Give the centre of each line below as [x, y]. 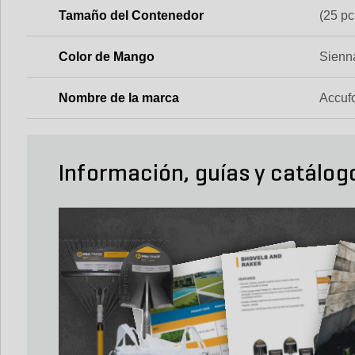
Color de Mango [107, 56]
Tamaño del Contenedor [131, 15]
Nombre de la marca [119, 97]
